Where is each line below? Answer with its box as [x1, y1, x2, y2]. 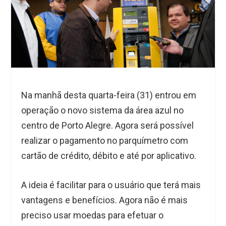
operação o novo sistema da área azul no [21, 104, 184, 116]
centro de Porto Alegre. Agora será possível [21, 120, 194, 131]
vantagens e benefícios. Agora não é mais [21, 195, 188, 206]
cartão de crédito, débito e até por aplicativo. [21, 150, 197, 161]
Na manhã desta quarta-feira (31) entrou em [21, 89, 197, 100]
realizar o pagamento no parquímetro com [21, 135, 189, 146]
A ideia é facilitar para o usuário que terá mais [21, 180, 201, 191]
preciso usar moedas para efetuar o [21, 210, 164, 221]
